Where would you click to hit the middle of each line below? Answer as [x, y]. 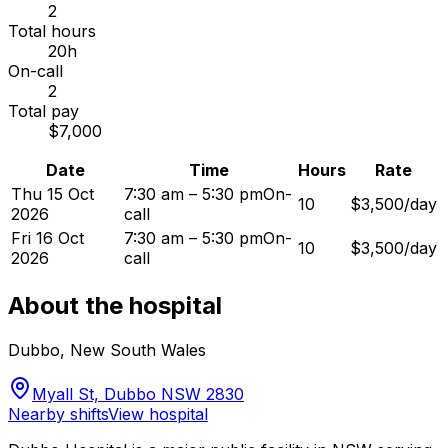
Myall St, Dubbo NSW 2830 [138, 393]
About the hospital [115, 305]
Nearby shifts [58, 413]
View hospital [158, 413]
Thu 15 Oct [52, 194]
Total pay [43, 111]
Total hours [52, 31]
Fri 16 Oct [47, 238]
